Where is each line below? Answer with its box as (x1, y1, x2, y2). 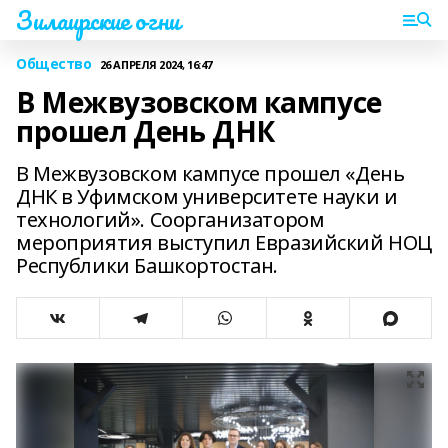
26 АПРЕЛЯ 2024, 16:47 (99, 56, 212, 72)
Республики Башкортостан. (16, 252, 278, 279)
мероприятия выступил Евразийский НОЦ (16, 229, 432, 256)
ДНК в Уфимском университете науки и (16, 183, 398, 210)
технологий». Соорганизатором (16, 206, 325, 233)
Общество (16, 54, 92, 73)
